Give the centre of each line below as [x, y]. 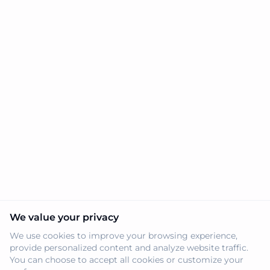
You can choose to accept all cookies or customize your [127, 260]
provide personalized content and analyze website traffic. [129, 248]
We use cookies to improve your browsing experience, [124, 236]
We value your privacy [64, 217]
